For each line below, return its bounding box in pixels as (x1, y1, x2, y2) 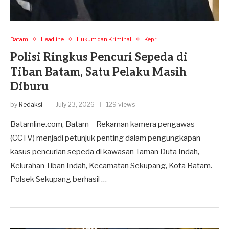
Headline (41, 35, 64, 43)
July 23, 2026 (56, 100, 95, 108)
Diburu (10, 80, 49, 94)
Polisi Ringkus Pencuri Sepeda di (10, 50, 188, 64)
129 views (106, 100, 135, 108)
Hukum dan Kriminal (77, 35, 131, 43)
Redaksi (19, 100, 42, 108)
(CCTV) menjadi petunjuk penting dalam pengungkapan (10, 133, 200, 143)
